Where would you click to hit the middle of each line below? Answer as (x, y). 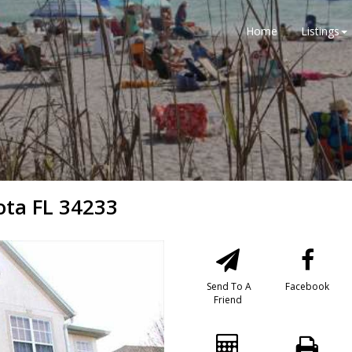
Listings (320, 31)
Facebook (307, 286)
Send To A (228, 286)
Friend (228, 300)
